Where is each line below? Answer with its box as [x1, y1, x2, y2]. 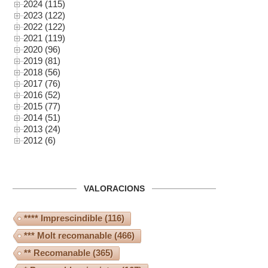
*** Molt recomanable [24, 230, 112, 241]
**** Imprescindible [24, 213, 102, 224]
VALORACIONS [84, 184, 145, 194]
